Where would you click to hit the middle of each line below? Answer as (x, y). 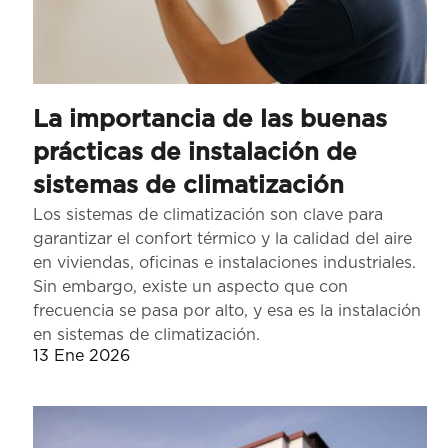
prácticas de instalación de (195, 153)
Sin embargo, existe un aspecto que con (190, 287)
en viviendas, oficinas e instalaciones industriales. (224, 263)
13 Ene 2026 (81, 356)
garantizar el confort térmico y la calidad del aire (222, 239)
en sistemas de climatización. (146, 335)
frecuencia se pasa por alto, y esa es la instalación (227, 311)
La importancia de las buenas (210, 120)
